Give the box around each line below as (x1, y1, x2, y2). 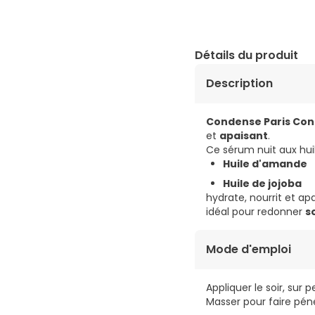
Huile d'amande (223, 157, 307, 172)
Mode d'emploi (206, 241, 291, 258)
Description (206, 75, 273, 92)
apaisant (219, 129, 268, 143)
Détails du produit (195, 47, 298, 64)
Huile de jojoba (223, 176, 302, 191)
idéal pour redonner (206, 205, 305, 219)
